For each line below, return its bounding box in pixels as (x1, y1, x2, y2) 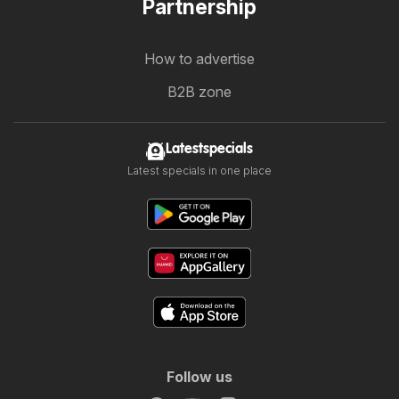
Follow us (167, 368, 232, 387)
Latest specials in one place (127, 164, 272, 178)
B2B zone (167, 83, 232, 102)
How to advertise (144, 50, 255, 69)
